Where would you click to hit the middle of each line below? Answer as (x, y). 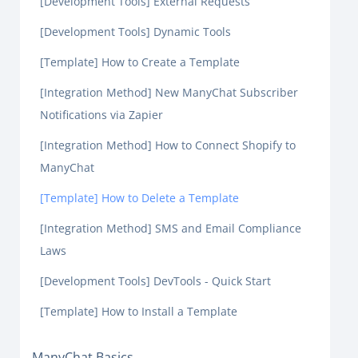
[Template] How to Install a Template (139, 311)
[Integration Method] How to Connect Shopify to (168, 145)
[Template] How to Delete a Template (139, 198)
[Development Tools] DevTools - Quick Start (155, 281)
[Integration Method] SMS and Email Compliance (171, 228)
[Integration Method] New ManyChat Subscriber (169, 92)
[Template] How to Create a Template (140, 62)
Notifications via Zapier (101, 115)
